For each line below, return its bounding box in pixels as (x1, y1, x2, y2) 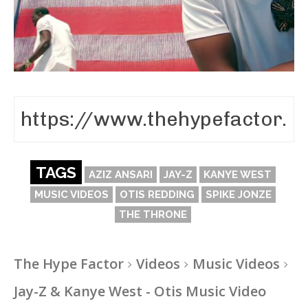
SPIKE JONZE (205, 188, 272, 201)
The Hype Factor (14, 254, 124, 273)
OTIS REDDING (119, 188, 195, 201)
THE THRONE (118, 208, 187, 221)
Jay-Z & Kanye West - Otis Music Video (14, 281, 266, 300)
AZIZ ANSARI (88, 168, 153, 181)
